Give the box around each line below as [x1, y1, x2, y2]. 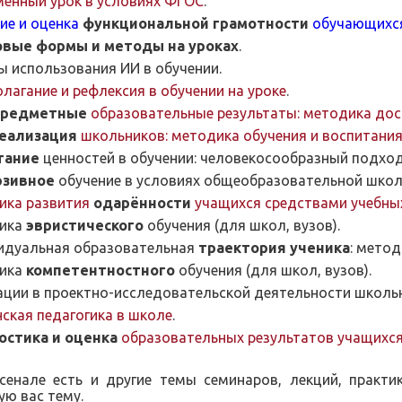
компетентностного [26, 262, 175, 278]
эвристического [26, 217, 147, 233]
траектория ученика [198, 240, 350, 256]
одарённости [93, 195, 195, 211]
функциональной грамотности [83, 15, 309, 31]
